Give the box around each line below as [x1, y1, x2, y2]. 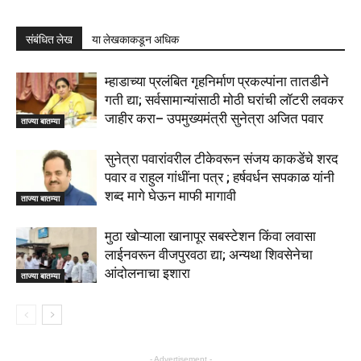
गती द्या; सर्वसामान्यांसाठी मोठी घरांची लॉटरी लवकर [105, 92, 343, 108]
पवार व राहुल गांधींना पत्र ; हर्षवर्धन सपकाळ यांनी [105, 169, 334, 185]
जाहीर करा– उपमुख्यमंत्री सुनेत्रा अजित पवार [105, 110, 323, 127]
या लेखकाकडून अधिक [92, 33, 179, 46]
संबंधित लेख [26, 33, 73, 46]
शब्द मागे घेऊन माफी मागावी [105, 188, 236, 204]
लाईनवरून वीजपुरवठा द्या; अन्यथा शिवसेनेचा [105, 247, 313, 263]
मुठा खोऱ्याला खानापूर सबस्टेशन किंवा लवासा [105, 228, 316, 244]
